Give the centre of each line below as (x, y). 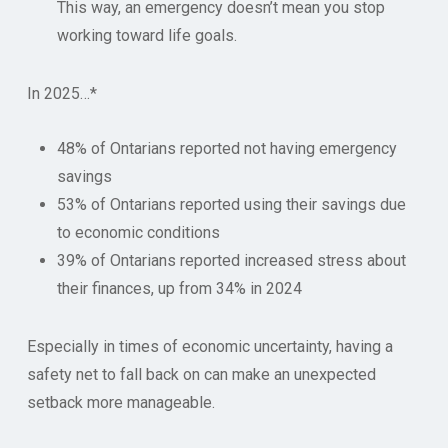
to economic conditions (138, 232)
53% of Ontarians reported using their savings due (231, 204)
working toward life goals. (146, 35)
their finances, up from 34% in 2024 (179, 288)
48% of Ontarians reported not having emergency (226, 148)
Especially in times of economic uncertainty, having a (209, 346)
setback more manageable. (120, 402)
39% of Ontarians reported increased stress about (231, 260)
